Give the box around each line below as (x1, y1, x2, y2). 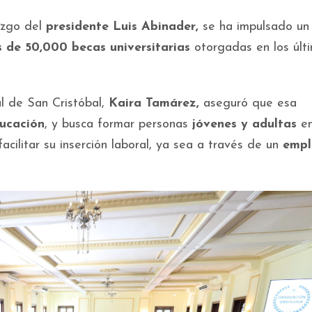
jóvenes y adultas (192, 118, 297, 131)
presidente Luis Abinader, (46, 20, 198, 33)
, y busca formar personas (45, 118, 192, 131)
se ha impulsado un (198, 20, 309, 33)
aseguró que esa (199, 97, 297, 110)
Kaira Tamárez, (109, 97, 199, 110)
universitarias (110, 41, 190, 54)
